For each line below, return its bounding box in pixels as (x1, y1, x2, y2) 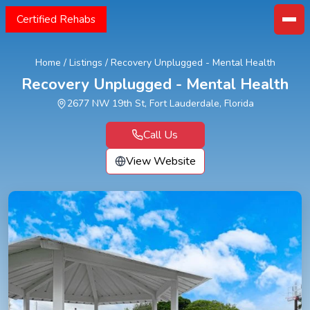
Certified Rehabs (17, 12, 95, 26)
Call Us (143, 127, 178, 143)
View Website (125, 154, 196, 169)
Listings (69, 56, 102, 69)
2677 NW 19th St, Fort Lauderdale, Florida (67, 97, 254, 110)
